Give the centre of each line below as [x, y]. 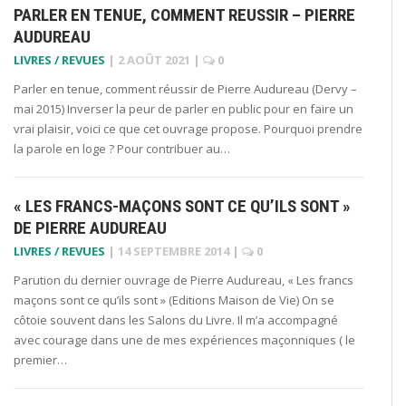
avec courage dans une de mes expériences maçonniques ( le [184, 339]
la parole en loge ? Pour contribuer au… [122, 148]
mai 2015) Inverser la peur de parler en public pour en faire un [184, 108]
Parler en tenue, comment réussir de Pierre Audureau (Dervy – [185, 88]
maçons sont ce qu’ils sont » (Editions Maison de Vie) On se [174, 300]
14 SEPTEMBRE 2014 [174, 251]
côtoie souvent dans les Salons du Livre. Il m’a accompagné [176, 319]
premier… [40, 359]
